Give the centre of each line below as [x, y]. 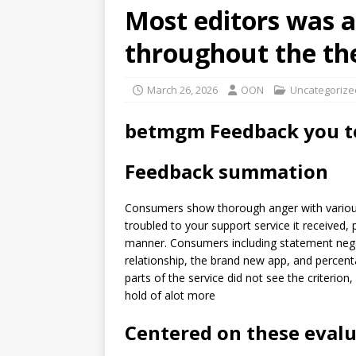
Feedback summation [226, 172]
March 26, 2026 [182, 90]
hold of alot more [170, 296]
